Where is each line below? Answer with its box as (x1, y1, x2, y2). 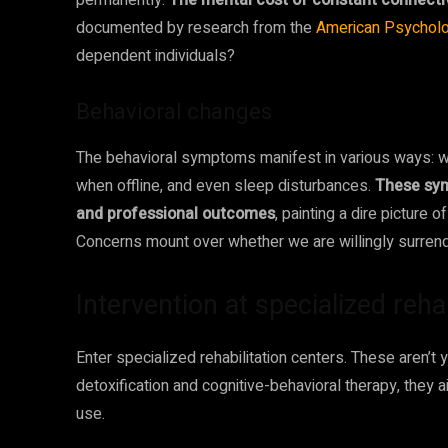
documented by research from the (76, 16, 316, 40)
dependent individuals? (76, 44, 235, 68)
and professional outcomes (76, 202, 275, 226)
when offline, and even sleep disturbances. (76, 174, 375, 198)
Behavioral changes (76, 99, 272, 124)
